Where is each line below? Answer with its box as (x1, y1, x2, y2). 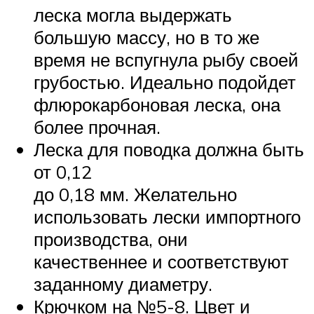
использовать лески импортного (34, 205, 301, 228)
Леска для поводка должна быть (34, 138, 304, 161)
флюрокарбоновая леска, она (34, 93, 280, 116)
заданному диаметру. (34, 273, 212, 296)
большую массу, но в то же (34, 26, 259, 49)
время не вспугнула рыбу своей (34, 48, 299, 71)
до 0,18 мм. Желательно (34, 183, 237, 206)
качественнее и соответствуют (34, 250, 289, 273)
